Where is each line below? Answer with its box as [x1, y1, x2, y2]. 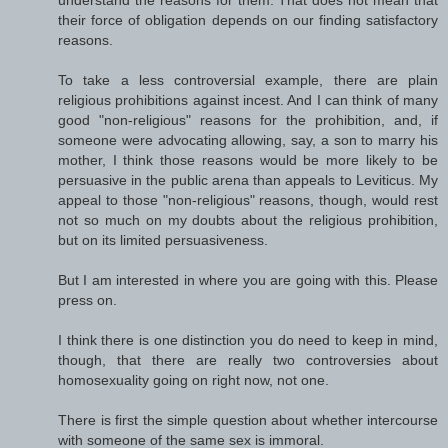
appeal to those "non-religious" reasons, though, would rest [58, 191, 438, 208]
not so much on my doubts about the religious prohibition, [58, 211, 438, 228]
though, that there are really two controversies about [58, 351, 438, 368]
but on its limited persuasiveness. [58, 231, 268, 248]
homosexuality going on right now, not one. [58, 371, 329, 388]
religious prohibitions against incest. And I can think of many [58, 91, 438, 108]
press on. [58, 291, 117, 308]
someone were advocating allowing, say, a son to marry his [58, 131, 438, 148]
